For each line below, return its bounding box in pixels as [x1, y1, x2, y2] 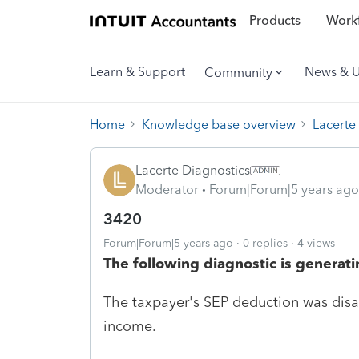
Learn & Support [90, 64, 185, 79]
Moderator [135, 181, 199, 197]
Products [248, 13, 301, 29]
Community [204, 64, 272, 80]
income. [103, 317, 156, 335]
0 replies [243, 236, 288, 250]
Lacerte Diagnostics [135, 162, 250, 178]
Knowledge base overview [142, 116, 296, 132]
